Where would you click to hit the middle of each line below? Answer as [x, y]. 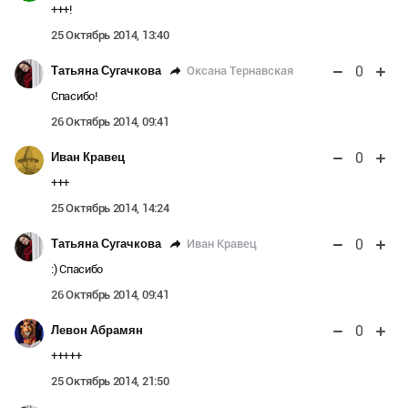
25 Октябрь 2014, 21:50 [110, 382]
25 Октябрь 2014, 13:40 [110, 36]
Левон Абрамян [97, 331]
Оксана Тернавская [240, 70]
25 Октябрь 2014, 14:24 [110, 209]
